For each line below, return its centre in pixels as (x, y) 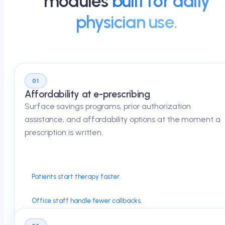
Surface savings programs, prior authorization (108, 106)
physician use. (127, 22)
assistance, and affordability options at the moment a (123, 119)
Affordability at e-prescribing (87, 94)
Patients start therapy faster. (76, 176)
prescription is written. (64, 132)
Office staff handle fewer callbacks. (87, 200)
